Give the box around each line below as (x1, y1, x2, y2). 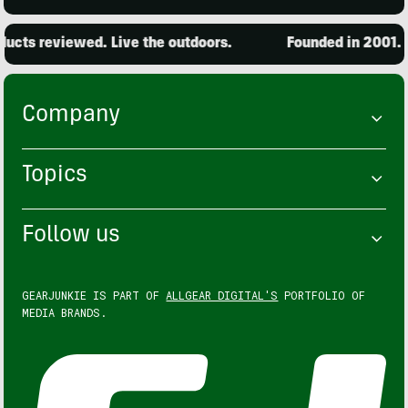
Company (22, 104, 121, 127)
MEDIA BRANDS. (22, 304, 107, 320)
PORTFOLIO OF (278, 287, 366, 302)
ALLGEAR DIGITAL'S (166, 287, 279, 302)
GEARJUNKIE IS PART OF (22, 287, 167, 302)
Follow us (22, 224, 121, 248)
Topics (22, 164, 88, 188)
